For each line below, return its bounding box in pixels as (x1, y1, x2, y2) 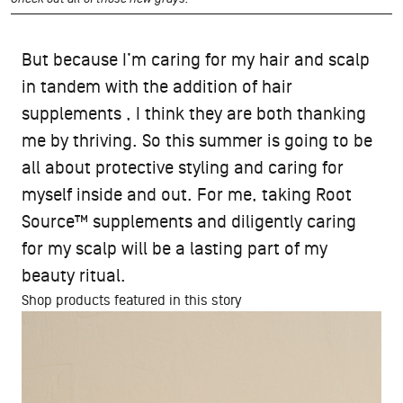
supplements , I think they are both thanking (22, 103, 366, 124)
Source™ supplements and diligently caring (22, 211, 356, 232)
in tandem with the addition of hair (22, 76, 292, 97)
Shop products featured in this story (22, 291, 241, 309)
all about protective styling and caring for (22, 157, 344, 178)
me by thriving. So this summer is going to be (22, 130, 372, 151)
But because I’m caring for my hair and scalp (22, 49, 370, 70)
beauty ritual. (22, 265, 126, 286)
